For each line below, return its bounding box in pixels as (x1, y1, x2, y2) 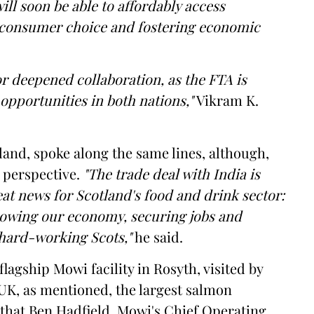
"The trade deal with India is (83, 164, 260, 183)
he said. (132, 227, 183, 246)
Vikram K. (193, 90, 259, 109)
